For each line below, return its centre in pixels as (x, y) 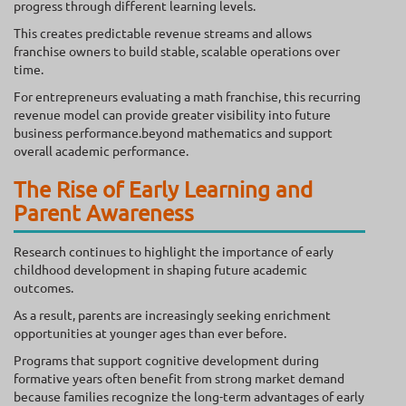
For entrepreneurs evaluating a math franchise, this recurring (187, 97)
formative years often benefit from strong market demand (179, 378)
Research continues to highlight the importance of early (174, 251)
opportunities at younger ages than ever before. (150, 333)
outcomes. (43, 288)
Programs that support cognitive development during (166, 360)
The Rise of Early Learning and (163, 189)
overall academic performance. (101, 151)
